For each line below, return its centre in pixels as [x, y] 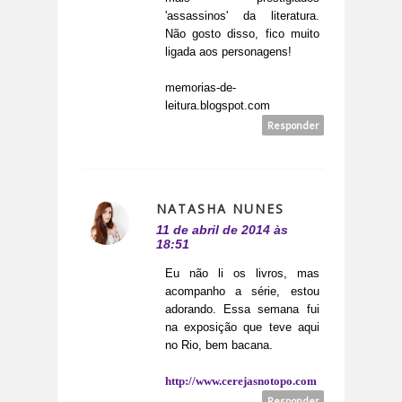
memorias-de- [201, 88]
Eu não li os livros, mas [242, 274]
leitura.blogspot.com [218, 106]
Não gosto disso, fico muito [242, 34]
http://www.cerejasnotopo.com [241, 381]
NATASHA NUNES [220, 209]
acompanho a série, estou [242, 292]
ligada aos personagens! [228, 52]
